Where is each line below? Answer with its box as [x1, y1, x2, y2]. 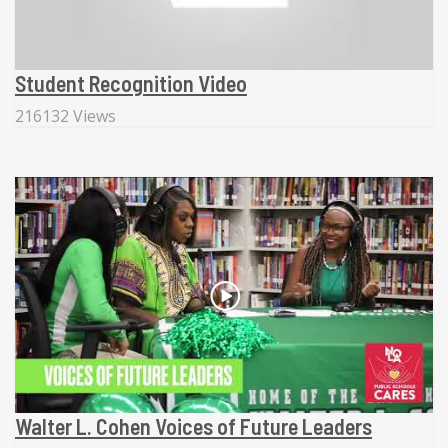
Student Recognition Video [15, 70, 247, 97]
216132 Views [15, 105, 116, 128]
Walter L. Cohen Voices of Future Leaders [15, 412, 372, 439]
